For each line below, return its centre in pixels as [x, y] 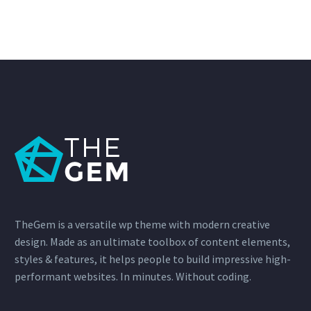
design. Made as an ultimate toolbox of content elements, [152, 242]
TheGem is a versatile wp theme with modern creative [142, 225]
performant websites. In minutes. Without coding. [133, 277]
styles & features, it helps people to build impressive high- [153, 259]
